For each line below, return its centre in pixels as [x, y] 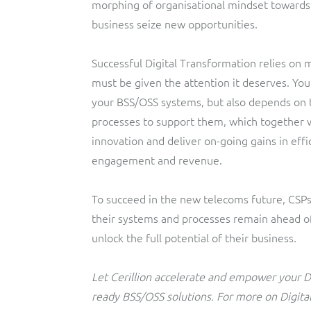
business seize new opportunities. [175, 24]
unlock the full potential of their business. [194, 237]
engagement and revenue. [157, 160]
